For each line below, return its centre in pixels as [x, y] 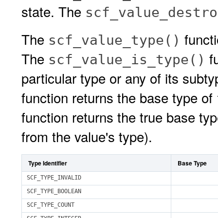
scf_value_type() [114, 40]
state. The [53, 11]
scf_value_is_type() [127, 60]
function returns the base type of [119, 97]
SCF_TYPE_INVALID [54, 178]
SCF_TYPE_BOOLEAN [54, 191]
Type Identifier [48, 163]
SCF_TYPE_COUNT [51, 205]
